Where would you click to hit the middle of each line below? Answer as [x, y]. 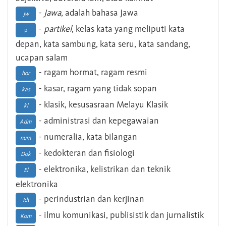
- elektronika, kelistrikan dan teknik [104, 169]
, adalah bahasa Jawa [100, 13]
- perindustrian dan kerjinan [91, 199]
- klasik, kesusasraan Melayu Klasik [102, 105]
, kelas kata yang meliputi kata [128, 29]
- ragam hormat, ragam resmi [92, 72]
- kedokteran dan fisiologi [86, 153]
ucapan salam [42, 58]
